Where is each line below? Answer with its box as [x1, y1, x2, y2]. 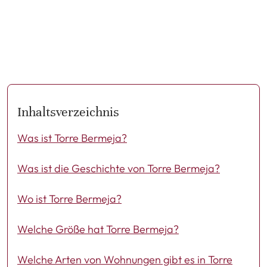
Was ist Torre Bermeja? [17, 131, 127, 145]
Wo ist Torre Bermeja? [17, 191, 122, 206]
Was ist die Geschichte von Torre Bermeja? [17, 161, 220, 175]
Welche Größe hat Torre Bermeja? [17, 222, 179, 236]
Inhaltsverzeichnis [17, 103, 119, 120]
